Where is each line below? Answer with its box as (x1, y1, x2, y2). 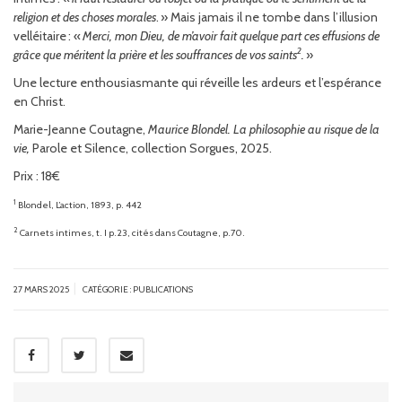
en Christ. (13, 92, 66, 109)
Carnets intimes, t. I (20, 226, 107, 239)
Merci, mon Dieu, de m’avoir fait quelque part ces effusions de (83, 27, 380, 44)
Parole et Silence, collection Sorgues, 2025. (30, 139, 272, 156)
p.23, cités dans (109, 226, 178, 239)
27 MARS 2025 (13, 283, 69, 295)
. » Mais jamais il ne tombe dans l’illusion (156, 8, 378, 25)
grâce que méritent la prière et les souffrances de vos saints (13, 46, 297, 63)
